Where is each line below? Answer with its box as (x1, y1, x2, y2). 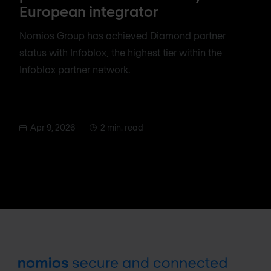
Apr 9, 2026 (30, 122, 75, 132)
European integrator (19, 2, 158, 20)
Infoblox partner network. (19, 63, 130, 75)
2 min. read (100, 122, 143, 132)
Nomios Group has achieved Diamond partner (19, 29, 226, 41)
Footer (19, 257, 48, 269)
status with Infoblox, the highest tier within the (19, 46, 222, 58)
